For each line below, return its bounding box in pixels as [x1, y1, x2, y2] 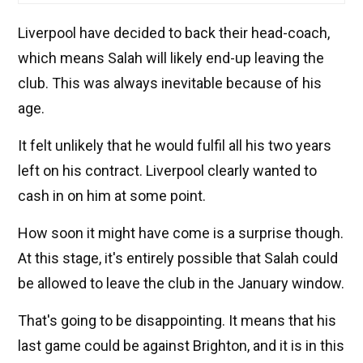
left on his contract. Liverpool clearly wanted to [18, 162, 317, 180]
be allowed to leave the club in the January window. [18, 275, 344, 293]
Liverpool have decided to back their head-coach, [18, 24, 330, 42]
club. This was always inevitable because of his [18, 75, 322, 92]
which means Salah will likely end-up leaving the [18, 49, 324, 67]
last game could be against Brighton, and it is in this [18, 337, 344, 355]
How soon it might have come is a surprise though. [18, 224, 344, 242]
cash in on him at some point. [18, 187, 206, 205]
